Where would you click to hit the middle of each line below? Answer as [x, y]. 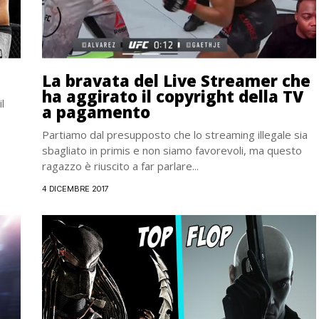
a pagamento [96, 111]
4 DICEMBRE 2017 [76, 188]
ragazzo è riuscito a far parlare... [120, 166]
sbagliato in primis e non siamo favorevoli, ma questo [172, 150]
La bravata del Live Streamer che [176, 80]
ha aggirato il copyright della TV [173, 96]
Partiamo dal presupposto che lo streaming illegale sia [175, 134]
